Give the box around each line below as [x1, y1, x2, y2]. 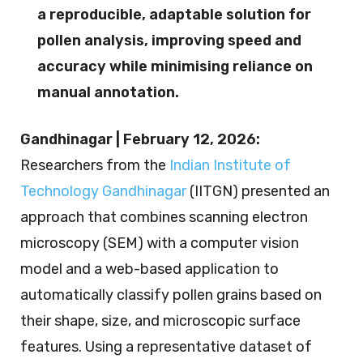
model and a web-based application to [20, 259, 279, 278]
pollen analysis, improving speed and [37, 31, 301, 49]
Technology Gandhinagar [20, 181, 186, 200]
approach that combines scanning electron [20, 207, 308, 226]
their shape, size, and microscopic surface [20, 311, 301, 330]
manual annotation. [37, 83, 182, 101]
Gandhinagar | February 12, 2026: [20, 130, 260, 148]
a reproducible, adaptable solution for [37, 5, 311, 23]
